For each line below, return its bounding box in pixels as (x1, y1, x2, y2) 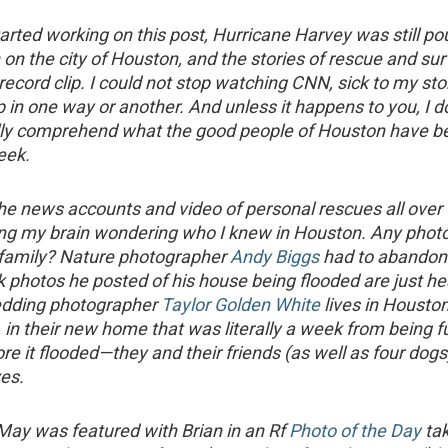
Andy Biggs (230, 246, 320, 268)
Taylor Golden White (161, 294, 321, 316)
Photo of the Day (289, 420, 422, 442)
